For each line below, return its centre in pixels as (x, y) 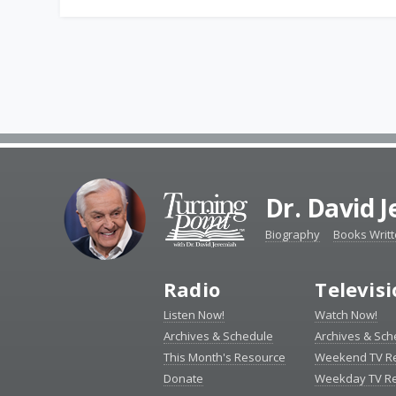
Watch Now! (346, 315)
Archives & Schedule (218, 336)
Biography (293, 235)
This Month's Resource (225, 358)
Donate (183, 379)
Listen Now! (194, 315)
